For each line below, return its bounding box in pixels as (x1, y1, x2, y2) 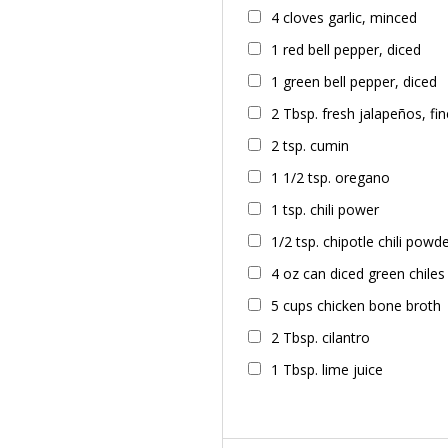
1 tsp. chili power (271, 200, 383, 220)
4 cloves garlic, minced (271, 8, 425, 28)
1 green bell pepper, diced (271, 72, 437, 92)
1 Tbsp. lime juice (271, 360, 387, 380)
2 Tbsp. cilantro (271, 328, 374, 348)
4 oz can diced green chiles (271, 264, 445, 284)
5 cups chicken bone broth (271, 296, 441, 316)
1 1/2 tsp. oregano (271, 168, 390, 188)
